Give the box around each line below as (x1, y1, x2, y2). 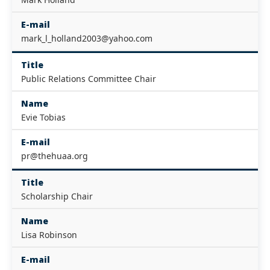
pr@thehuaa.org (21, 150, 88, 162)
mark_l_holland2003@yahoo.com (21, 33, 152, 44)
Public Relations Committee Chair (21, 73, 156, 84)
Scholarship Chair (21, 190, 93, 202)
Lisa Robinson (21, 229, 77, 240)
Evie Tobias (21, 111, 66, 123)
